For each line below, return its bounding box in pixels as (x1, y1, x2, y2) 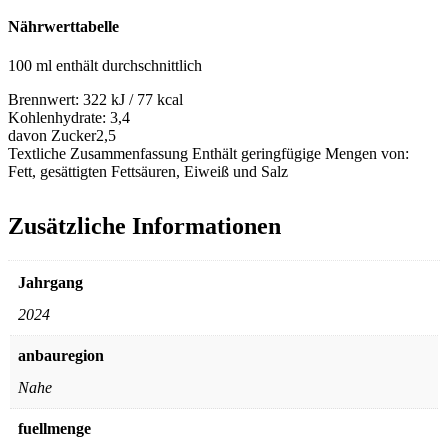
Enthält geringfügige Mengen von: (192, 145, 409, 163)
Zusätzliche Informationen (8, 213, 281, 240)
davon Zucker (8, 127, 96, 145)
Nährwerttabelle (8, 17, 119, 35)
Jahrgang (18, 274, 83, 292)
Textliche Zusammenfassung (8, 145, 192, 163)
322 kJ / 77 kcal (83, 91, 183, 109)
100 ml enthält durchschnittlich (8, 57, 202, 75)
